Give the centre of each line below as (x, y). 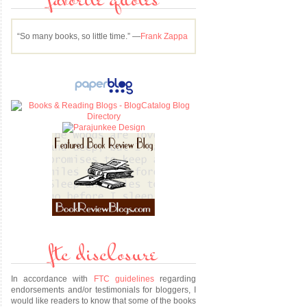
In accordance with (52, 279)
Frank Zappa (164, 36)
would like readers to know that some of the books (103, 301)
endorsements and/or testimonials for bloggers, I (103, 290)
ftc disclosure (103, 256)
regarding (175, 279)
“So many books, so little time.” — (79, 36)
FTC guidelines (124, 279)
